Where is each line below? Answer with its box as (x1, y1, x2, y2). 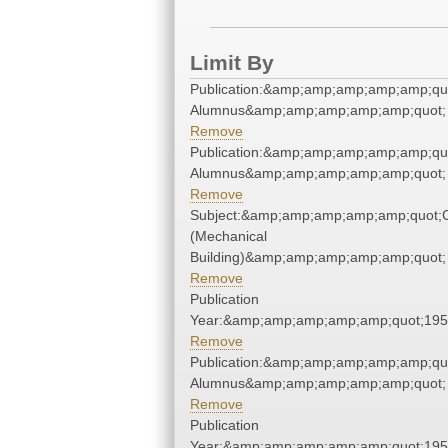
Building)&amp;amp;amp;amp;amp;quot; (190, 249, 446, 266)
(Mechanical (190, 228, 267, 245)
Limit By (190, 51, 274, 75)
